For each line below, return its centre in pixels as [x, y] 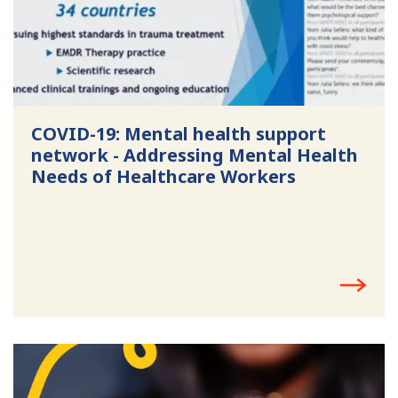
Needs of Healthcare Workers [163, 176]
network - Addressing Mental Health [194, 155]
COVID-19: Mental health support [178, 133]
